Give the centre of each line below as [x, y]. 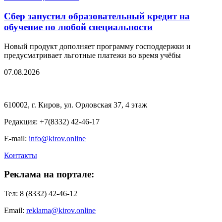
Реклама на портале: [49, 174]
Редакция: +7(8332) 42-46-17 [52, 121]
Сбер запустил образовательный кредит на [97, 16]
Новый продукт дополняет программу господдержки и [97, 46]
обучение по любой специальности [78, 27]
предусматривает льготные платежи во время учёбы [92, 55]
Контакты [21, 155]
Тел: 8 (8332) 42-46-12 [41, 194]
